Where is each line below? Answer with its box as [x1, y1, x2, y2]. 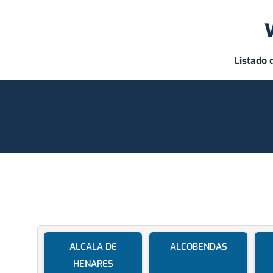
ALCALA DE [69, 241, 117, 253]
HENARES [73, 258, 113, 271]
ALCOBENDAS [169, 241, 227, 253]
